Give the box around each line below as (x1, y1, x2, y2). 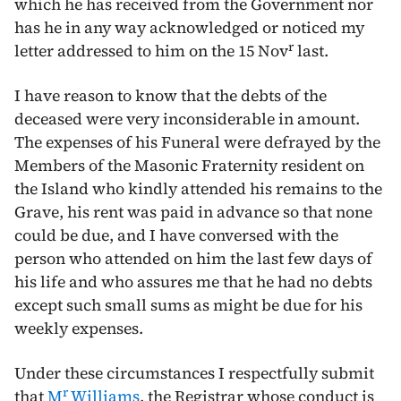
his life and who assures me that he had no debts (14, 270, 372, 293)
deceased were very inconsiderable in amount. (14, 107, 360, 130)
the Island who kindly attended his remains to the (14, 177, 382, 200)
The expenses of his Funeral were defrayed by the (14, 131, 380, 153)
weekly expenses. (14, 317, 143, 339)
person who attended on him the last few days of (14, 247, 372, 269)
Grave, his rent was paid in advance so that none (14, 200, 372, 223)
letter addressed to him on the (14, 39, 238, 62)
